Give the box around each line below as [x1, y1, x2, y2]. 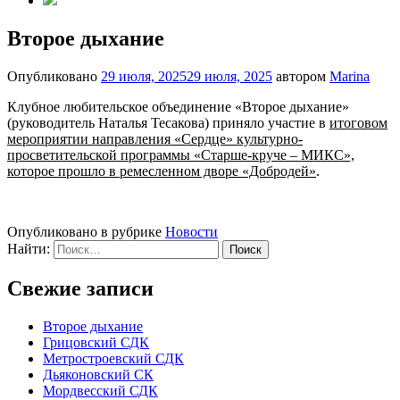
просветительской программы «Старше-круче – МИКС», [7, 146, 354, 162]
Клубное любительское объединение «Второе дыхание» [7, 98, 349, 114]
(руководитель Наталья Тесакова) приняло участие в [7, 114, 329, 130]
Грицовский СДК [43, 334, 149, 350]
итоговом [329, 114, 387, 130]
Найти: [7, 240, 50, 256]
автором [272, 68, 329, 84]
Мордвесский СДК [43, 382, 158, 398]
